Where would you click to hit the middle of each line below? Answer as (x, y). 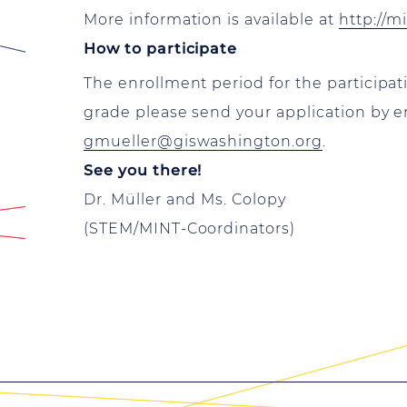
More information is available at (211, 20)
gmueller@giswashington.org (203, 142)
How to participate (161, 49)
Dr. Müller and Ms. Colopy (185, 200)
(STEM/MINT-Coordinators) (190, 229)
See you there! (143, 171)
